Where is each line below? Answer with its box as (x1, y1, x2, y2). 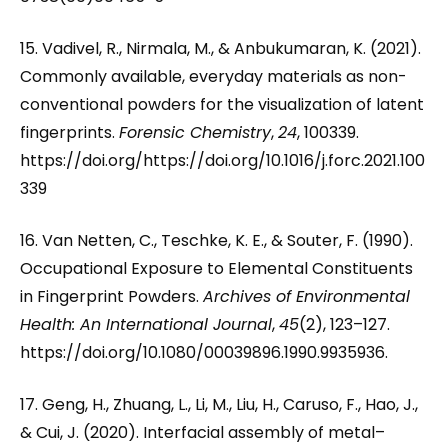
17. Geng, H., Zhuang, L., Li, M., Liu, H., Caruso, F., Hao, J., (20, 393, 418, 416)
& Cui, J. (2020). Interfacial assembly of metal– (20, 421, 385, 444)
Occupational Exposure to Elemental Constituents (20, 257, 413, 280)
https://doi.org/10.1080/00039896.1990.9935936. (20, 341, 388, 364)
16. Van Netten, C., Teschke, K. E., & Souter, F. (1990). (20, 229, 413, 252)
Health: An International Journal (20, 313, 272, 336)
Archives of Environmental (203, 285, 410, 308)
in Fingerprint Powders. (20, 285, 203, 308)
